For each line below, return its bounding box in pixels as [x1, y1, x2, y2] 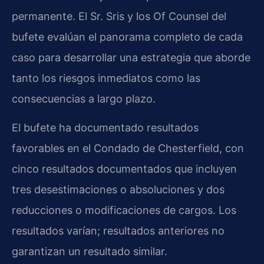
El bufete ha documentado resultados [12, 121, 199, 134]
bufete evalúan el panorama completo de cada [12, 30, 243, 43]
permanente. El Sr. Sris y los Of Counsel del [12, 9, 226, 22]
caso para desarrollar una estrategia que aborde [12, 51, 250, 64]
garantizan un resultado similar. [12, 245, 167, 258]
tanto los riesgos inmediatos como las [12, 71, 200, 84]
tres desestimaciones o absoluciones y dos [12, 183, 225, 196]
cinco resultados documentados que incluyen [12, 163, 237, 176]
